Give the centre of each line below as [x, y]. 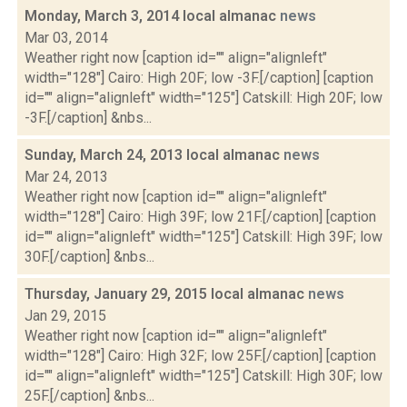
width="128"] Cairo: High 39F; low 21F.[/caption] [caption [200, 217]
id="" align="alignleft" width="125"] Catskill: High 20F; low [203, 98]
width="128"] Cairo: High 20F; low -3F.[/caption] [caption [199, 78]
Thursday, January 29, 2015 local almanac [166, 294]
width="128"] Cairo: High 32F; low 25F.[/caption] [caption [200, 356]
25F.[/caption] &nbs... [89, 396]
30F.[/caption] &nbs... [89, 257]
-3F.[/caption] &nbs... [88, 118]
